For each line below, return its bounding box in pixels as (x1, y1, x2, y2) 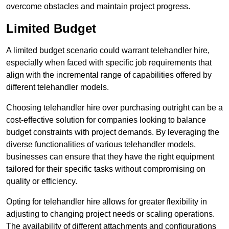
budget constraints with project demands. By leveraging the (6, 128, 219, 137)
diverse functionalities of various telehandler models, (6, 140, 196, 149)
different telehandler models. (6, 83, 109, 92)
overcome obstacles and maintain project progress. (6, 2, 190, 11)
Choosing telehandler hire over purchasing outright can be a (6, 103, 223, 112)
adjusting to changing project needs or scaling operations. (6, 210, 215, 219)
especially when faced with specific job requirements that (6, 58, 212, 67)
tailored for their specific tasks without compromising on (6, 165, 205, 174)
